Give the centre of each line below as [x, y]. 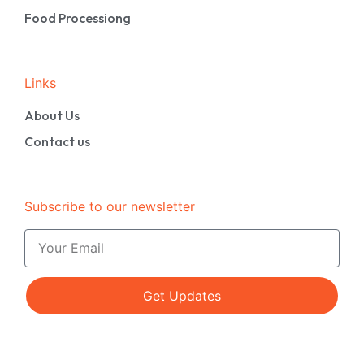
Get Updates [182, 295]
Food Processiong [78, 17]
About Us [52, 115]
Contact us [57, 141]
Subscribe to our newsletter [110, 206]
